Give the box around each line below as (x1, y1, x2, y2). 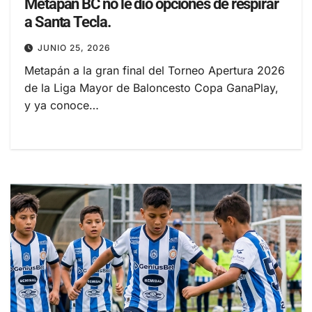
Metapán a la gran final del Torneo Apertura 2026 (24, 63, 285, 77)
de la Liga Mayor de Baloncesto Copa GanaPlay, (24, 80, 279, 95)
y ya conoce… (24, 97, 99, 112)
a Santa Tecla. (24, 13, 111, 31)
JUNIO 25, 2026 (38, 42, 111, 53)
